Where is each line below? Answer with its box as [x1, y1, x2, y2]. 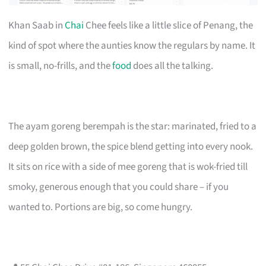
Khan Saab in [8, 18, 65, 33]
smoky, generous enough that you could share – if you [8, 179, 229, 194]
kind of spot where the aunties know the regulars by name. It [8, 38, 256, 53]
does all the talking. [131, 58, 214, 73]
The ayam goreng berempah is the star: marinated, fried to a [8, 119, 257, 134]
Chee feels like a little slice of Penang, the [84, 18, 254, 33]
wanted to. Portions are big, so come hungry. [8, 199, 193, 214]
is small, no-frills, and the [8, 58, 113, 73]
